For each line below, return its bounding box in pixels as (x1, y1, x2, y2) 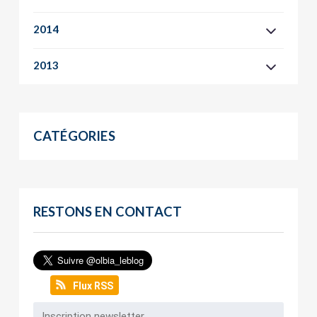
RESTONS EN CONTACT (33, 204, 183, 220)
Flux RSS (72, 280, 113, 292)
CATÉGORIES (33, 128, 115, 144)
